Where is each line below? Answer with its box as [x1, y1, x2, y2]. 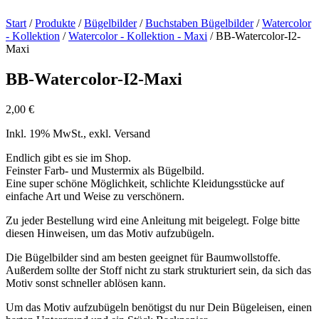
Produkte [35, 16, 75, 29]
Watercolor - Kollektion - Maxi [68, 29, 207, 42]
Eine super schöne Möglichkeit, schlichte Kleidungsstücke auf [6, 177, 284, 189]
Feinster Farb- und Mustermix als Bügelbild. [6, 164, 204, 177]
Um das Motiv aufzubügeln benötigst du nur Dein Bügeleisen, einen [6, 300, 312, 313]
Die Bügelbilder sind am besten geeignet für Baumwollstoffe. [6, 251, 281, 263]
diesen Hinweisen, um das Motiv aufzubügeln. [6, 226, 214, 239]
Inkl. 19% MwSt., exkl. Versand [6, 127, 150, 140]
